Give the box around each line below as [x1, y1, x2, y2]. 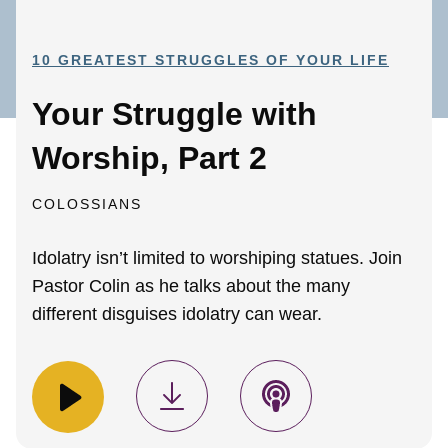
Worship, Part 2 [32, 140, 267, 177]
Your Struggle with [32, 96, 317, 133]
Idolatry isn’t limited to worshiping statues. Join [32, 248, 402, 269]
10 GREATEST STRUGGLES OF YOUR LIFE [32, 52, 389, 69]
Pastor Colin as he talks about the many [32, 276, 350, 297]
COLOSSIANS [32, 196, 142, 213]
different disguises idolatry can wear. [32, 304, 322, 325]
